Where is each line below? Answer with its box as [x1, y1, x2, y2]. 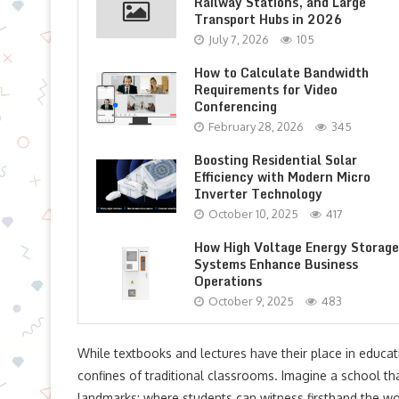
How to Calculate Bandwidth [194, 62, 369, 83]
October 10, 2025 [208, 207, 298, 221]
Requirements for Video [194, 79, 338, 100]
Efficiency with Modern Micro [194, 167, 370, 187]
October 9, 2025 [208, 294, 294, 308]
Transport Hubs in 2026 [194, 9, 343, 29]
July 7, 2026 [208, 32, 269, 46]
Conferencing [194, 96, 277, 117]
